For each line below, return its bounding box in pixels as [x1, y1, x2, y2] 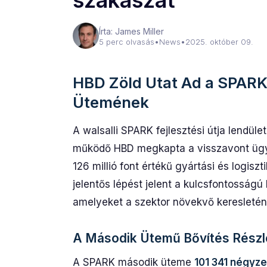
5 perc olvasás [99, 37, 154, 46]
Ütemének [73, 93, 149, 111]
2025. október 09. [185, 37, 253, 46]
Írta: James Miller [99, 26, 164, 36]
